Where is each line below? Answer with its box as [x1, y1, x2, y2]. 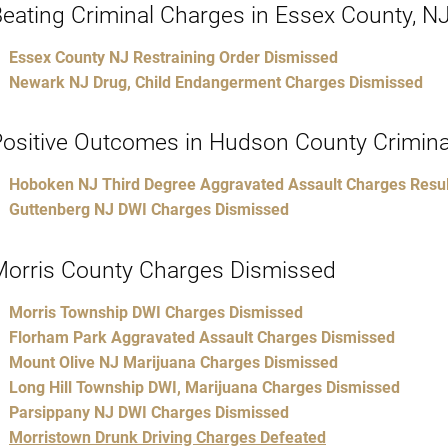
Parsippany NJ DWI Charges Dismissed [9, 402, 293, 422]
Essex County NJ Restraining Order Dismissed [9, 47, 338, 67]
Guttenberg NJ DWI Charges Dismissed [9, 200, 289, 220]
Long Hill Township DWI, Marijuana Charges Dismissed [9, 377, 400, 397]
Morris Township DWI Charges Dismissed [9, 302, 303, 322]
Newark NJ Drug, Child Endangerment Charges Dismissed [9, 72, 423, 92]
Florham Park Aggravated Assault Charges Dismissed [9, 327, 395, 347]
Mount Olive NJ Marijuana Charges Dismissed [9, 352, 338, 372]
